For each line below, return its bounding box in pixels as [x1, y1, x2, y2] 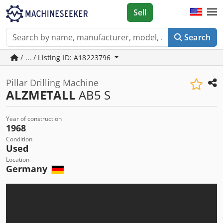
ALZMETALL [6, 87, 76, 103]
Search [184, 32, 211, 43]
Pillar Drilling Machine [6, 77, 99, 89]
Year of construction [6, 114, 62, 123]
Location [6, 155, 29, 164]
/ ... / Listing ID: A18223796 [18, 53, 113, 62]
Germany [6, 163, 50, 175]
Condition [6, 135, 32, 143]
